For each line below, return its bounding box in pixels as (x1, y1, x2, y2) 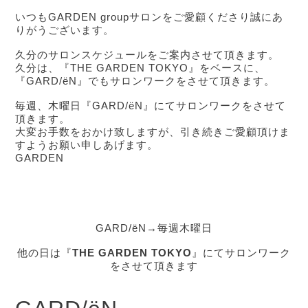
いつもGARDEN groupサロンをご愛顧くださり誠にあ (15, 11, 284, 23)
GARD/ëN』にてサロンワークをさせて (92, 100, 287, 112)
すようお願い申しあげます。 (15, 139, 159, 151)
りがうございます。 (15, 24, 115, 36)
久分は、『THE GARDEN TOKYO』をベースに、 (15, 62, 266, 74)
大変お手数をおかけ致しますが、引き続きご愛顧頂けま (15, 126, 291, 138)
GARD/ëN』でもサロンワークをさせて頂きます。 (26, 75, 276, 87)
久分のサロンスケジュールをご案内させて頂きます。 (15, 49, 280, 61)
